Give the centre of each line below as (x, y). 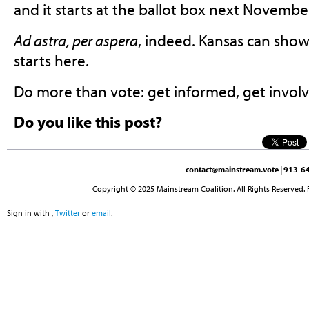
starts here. (51, 61)
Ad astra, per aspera (76, 41)
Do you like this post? (88, 122)
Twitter (68, 213)
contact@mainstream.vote (232, 169)
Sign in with (29, 213)
